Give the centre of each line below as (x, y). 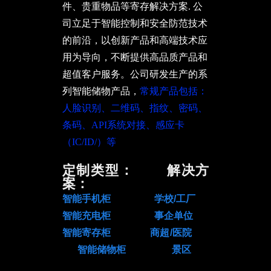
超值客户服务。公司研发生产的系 (135, 74)
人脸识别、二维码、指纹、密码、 (135, 108)
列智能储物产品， (101, 91)
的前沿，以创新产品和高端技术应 (135, 40)
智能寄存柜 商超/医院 (135, 233)
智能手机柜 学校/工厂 (129, 199)
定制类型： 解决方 (135, 170)
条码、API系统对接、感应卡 (123, 125)
